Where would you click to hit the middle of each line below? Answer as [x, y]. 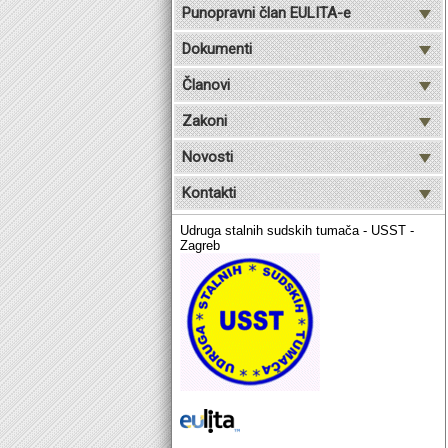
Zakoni [204, 121]
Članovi [206, 85]
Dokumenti [217, 49]
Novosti [207, 157]
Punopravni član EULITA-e [266, 13]
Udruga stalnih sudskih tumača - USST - [297, 230]
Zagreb [200, 245]
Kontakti [209, 193]
